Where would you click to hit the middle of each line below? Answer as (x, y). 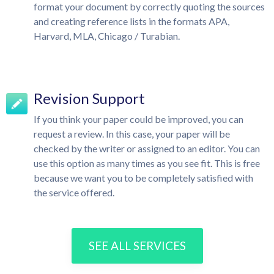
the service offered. (74, 192)
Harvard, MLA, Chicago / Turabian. (107, 36)
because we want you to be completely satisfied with (143, 178)
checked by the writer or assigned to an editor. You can (147, 148)
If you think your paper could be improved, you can (139, 119)
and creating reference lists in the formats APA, (131, 21)
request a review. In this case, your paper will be (132, 134)
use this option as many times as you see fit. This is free (147, 163)
